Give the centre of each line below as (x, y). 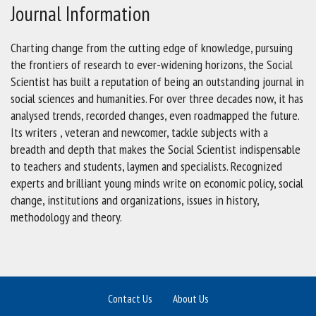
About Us (190, 299)
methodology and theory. (66, 217)
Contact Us (130, 299)
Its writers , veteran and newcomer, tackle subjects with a (139, 132)
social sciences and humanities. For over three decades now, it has (157, 98)
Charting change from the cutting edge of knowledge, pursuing (152, 48)
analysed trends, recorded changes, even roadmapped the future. (155, 115)
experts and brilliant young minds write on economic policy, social (157, 183)
